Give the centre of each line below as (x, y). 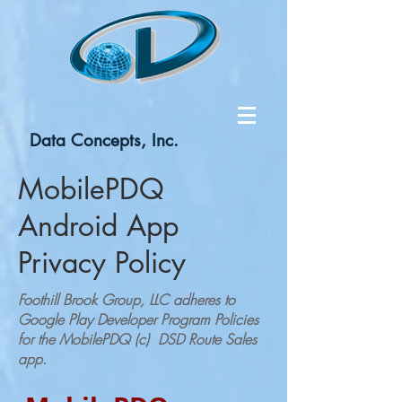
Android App (98, 226)
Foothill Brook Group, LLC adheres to (127, 300)
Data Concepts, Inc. (104, 140)
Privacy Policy (102, 262)
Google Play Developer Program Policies (138, 319)
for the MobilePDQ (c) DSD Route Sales (137, 339)
